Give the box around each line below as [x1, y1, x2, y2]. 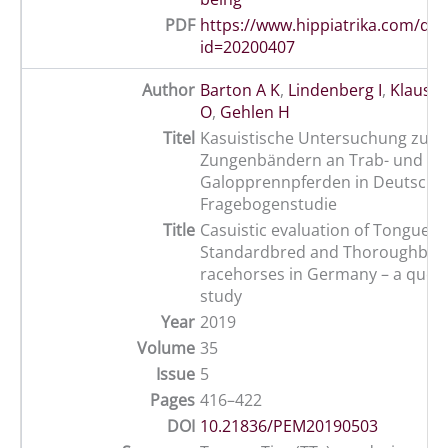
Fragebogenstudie [200, 193, 337, 216]
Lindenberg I [288, 79, 382, 102]
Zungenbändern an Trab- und [200, 149, 423, 172]
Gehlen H [220, 101, 290, 124]
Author [142, 79, 195, 102]
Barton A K [200, 79, 280, 102]
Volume [137, 337, 195, 360]
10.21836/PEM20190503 [200, 415, 378, 438]
